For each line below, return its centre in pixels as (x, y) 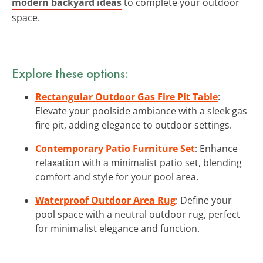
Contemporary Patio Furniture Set (115, 148)
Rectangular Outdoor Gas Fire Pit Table (127, 97)
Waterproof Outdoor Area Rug (105, 200)
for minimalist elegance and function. (117, 228)
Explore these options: (70, 73)
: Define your (204, 200)
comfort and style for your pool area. (117, 176)
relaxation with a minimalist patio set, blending (139, 162)
